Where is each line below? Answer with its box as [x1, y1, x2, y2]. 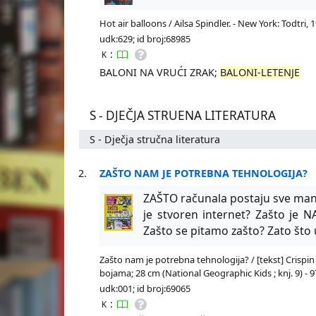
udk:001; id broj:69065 [99, 281, 191, 295]
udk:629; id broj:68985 [99, 32, 191, 45]
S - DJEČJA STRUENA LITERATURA [90, 107, 276, 123]
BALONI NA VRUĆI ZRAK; [99, 65, 221, 79]
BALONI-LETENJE [220, 65, 300, 79]
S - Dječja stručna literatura [90, 132, 221, 146]
